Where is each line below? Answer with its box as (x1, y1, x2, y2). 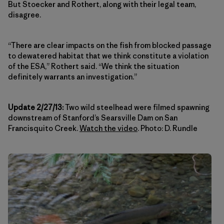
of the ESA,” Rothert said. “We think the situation (8, 61, 179, 71)
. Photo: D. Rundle (137, 123, 197, 133)
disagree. (8, 10, 41, 20)
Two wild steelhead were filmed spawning (63, 102, 209, 112)
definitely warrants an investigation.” (8, 72, 137, 82)
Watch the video (79, 123, 137, 133)
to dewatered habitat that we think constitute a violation (8, 51, 208, 61)
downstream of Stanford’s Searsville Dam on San (8, 113, 177, 123)
